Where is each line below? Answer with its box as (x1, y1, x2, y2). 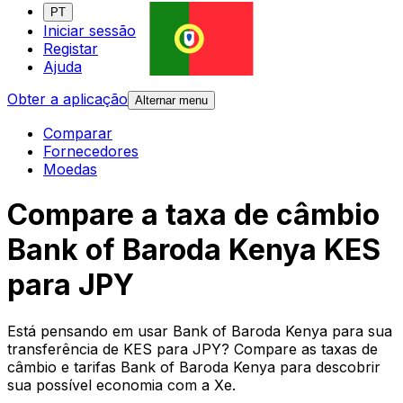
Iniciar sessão (43, 22, 136, 40)
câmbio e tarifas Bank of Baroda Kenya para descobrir (7, 357, 381, 376)
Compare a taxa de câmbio (7, 197, 380, 233)
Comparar (43, 124, 112, 143)
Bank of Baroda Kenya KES (7, 232, 381, 268)
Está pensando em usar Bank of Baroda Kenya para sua (7, 321, 392, 340)
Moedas (43, 160, 97, 179)
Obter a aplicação (7, 90, 128, 109)
